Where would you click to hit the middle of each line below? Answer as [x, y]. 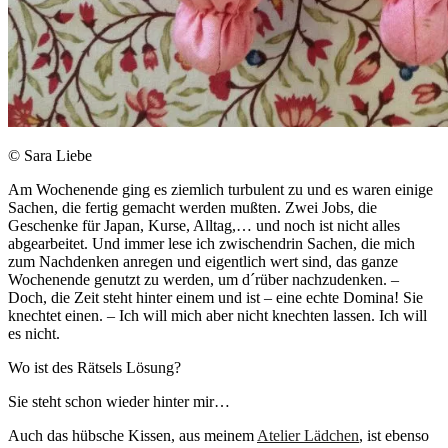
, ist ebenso [394, 435]
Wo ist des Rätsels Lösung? [94, 367]
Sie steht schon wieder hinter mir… [119, 401]
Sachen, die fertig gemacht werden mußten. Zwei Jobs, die [192, 207]
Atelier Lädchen [308, 435]
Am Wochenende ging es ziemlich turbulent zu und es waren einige [220, 189]
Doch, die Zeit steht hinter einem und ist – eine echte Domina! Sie [215, 297]
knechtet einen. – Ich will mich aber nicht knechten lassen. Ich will [217, 315]
